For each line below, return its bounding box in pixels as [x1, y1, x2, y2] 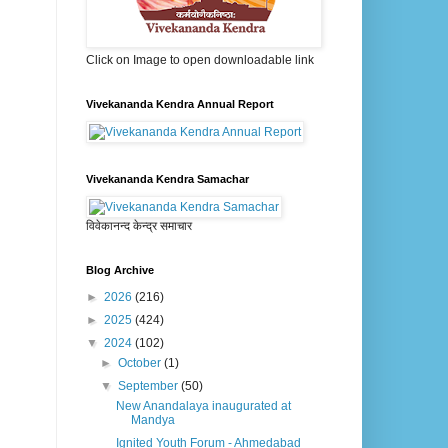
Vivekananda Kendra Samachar [86, 173, 249, 186]
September [118, 379, 182, 394]
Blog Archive [86, 264, 154, 277]
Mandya [130, 413, 175, 428]
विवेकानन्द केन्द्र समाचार [86, 219, 192, 234]
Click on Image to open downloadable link [86, 53, 314, 68]
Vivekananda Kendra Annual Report [86, 98, 274, 111]
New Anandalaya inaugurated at [115, 399, 291, 414]
